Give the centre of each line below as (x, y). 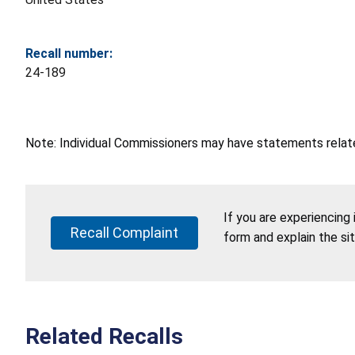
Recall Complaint (124, 232)
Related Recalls (104, 336)
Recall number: (69, 53)
